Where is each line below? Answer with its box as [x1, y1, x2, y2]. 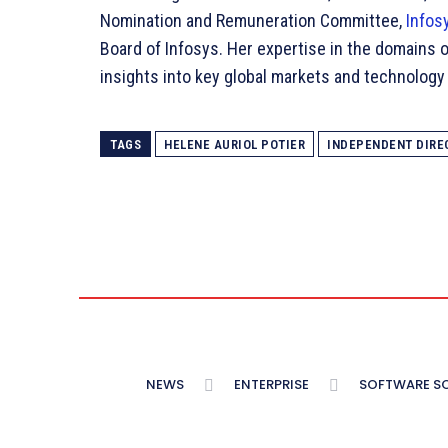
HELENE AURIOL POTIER [164, 137, 305, 153]
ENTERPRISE [234, 375, 309, 394]
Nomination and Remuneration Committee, [100, 10, 406, 32]
